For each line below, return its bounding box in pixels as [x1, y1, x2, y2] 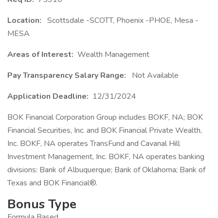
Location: [7, 15, 45, 26]
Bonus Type [7, 196, 76, 213]
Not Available [130, 70, 181, 81]
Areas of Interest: [7, 49, 75, 60]
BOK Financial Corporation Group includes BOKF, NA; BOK [7, 112, 203, 123]
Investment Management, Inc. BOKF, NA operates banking [7, 151, 204, 162]
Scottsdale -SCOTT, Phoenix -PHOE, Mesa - [45, 15, 199, 26]
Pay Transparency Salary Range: [7, 70, 130, 81]
